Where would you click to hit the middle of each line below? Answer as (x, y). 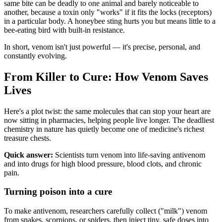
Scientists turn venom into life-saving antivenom (129, 155)
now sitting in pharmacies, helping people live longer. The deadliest (109, 120)
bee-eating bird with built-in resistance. (64, 30)
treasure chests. (28, 138)
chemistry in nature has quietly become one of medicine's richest (104, 129)
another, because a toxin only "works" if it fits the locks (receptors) (108, 12)
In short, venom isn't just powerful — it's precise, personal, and (102, 47)
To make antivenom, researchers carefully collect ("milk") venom (106, 211)
